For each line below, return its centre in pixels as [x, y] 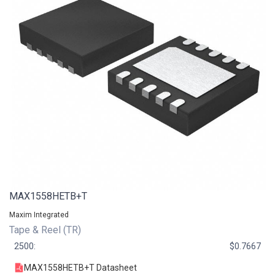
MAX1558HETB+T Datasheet [80, 267]
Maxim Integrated [39, 215]
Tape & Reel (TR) [46, 230]
